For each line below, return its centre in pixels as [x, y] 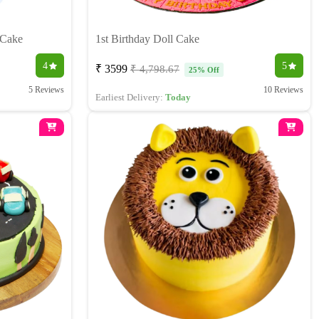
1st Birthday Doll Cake [147, 39]
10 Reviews [283, 90]
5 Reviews [46, 90]
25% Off [204, 70]
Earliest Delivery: [130, 98]
